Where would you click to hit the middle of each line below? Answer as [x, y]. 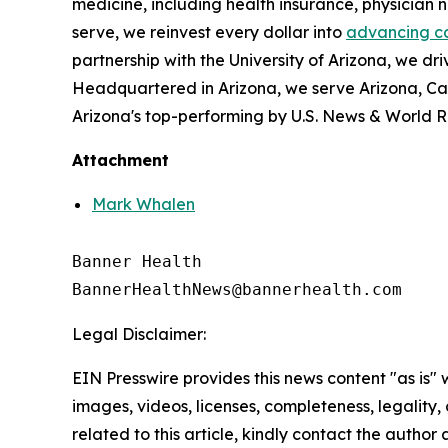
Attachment [120, 160]
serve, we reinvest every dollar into [209, 32]
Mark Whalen [143, 204]
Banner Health [137, 261]
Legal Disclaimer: [139, 334]
